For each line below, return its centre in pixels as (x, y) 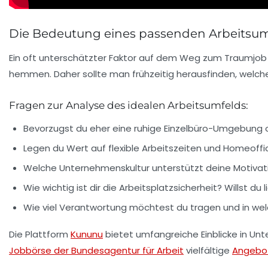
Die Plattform (40, 234)
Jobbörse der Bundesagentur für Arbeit (96, 250)
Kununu (87, 234)
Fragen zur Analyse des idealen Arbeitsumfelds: (129, 105)
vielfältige (208, 250)
